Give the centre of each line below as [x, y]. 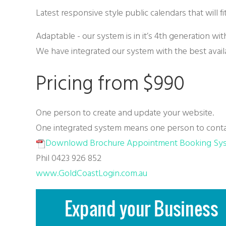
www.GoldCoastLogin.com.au [92, 173]
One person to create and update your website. [125, 112]
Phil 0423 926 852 [69, 158]
